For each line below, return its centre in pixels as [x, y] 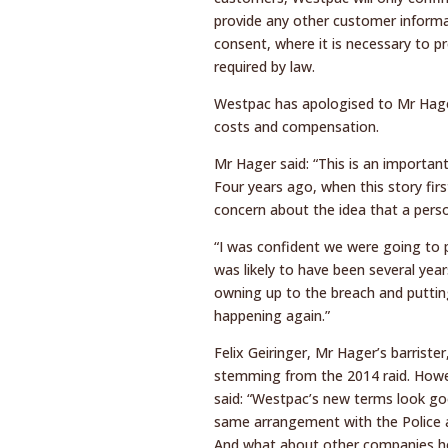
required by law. [264, 66]
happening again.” [271, 315]
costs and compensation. [296, 126]
